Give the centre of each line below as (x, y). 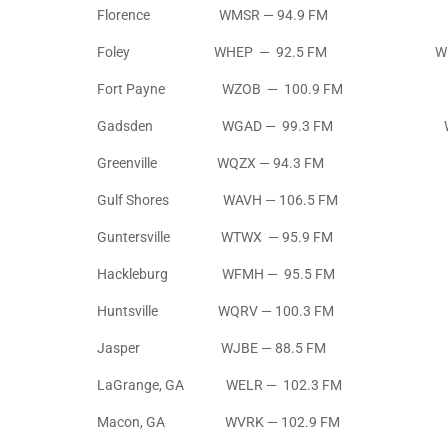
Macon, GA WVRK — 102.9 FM (218, 422)
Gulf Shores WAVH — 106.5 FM (217, 200)
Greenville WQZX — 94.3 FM (210, 163)
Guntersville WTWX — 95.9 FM (215, 237)
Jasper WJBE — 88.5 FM (211, 348)
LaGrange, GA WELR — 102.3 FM (219, 385)
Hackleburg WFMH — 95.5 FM (216, 274)
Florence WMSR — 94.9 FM (212, 15)
